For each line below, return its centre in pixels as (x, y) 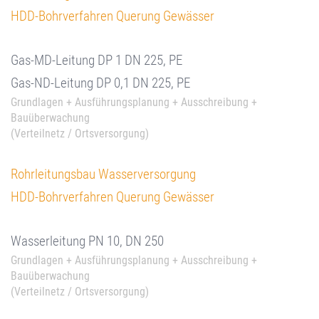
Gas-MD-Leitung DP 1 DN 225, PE (96, 60)
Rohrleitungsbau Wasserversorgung (103, 174)
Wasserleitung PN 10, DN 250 (87, 241)
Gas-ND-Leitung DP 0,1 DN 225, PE (100, 83)
